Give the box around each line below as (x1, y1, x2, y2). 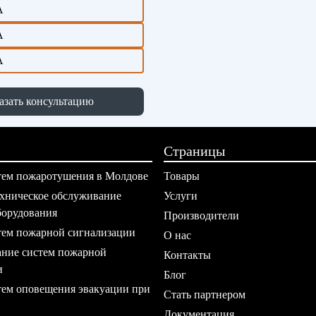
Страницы (164, 143, 225, 159)
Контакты (164, 249, 211, 261)
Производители (164, 209, 239, 221)
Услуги (164, 190, 197, 202)
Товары (164, 170, 200, 182)
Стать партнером (164, 288, 245, 300)
